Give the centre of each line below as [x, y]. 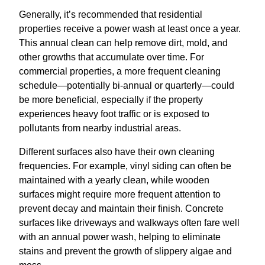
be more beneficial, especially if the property [111, 99]
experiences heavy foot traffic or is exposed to [114, 114]
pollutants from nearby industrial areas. [100, 128]
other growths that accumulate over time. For [112, 57]
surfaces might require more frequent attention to [120, 194]
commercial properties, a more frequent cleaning [120, 71]
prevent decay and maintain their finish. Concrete [121, 208]
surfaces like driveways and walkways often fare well [129, 222]
